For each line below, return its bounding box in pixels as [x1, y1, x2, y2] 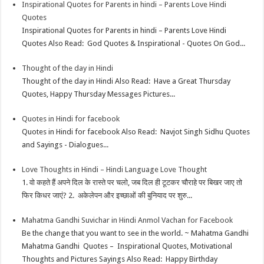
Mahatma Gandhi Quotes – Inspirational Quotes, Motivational [22, 242, 233, 251]
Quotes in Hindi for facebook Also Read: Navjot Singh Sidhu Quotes [22, 127, 250, 137]
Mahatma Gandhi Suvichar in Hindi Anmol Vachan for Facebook [22, 216, 233, 225]
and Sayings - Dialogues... [22, 140, 109, 150]
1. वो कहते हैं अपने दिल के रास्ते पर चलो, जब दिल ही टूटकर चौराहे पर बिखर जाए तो [22, 178, 243, 187]
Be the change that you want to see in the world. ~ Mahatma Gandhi [22, 229, 249, 238]
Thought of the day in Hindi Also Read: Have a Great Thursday [22, 77, 231, 86]
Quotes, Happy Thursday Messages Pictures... [22, 90, 176, 99]
